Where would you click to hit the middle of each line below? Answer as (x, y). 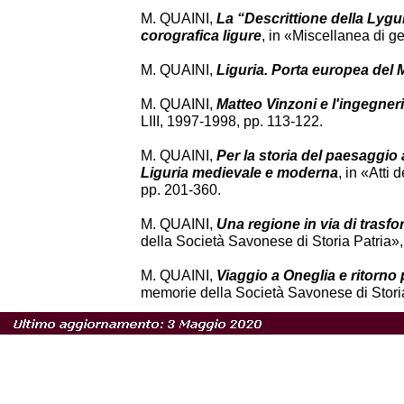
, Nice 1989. (350, 344)
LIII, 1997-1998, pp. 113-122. (232, 121)
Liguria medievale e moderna (239, 173)
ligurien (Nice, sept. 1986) (226, 344)
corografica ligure (201, 36)
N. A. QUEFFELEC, (204, 327)
